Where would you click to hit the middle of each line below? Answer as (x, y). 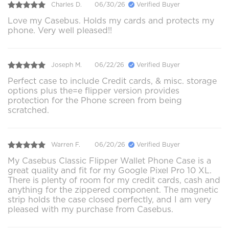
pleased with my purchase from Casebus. (90, 209)
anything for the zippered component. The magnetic (113, 190)
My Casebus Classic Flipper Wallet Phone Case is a (109, 161)
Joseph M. (66, 65)
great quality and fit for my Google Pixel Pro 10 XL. (110, 170)
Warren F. (66, 145)
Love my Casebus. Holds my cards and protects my (111, 20)
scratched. (28, 110)
